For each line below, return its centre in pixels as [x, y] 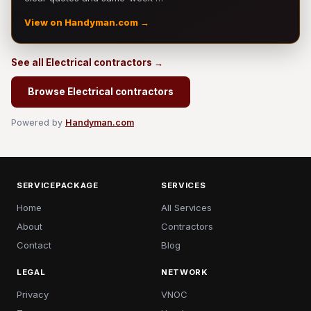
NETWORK [185, 272]
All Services [186, 208]
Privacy [33, 294]
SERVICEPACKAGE [58, 185]
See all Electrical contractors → [87, 62]
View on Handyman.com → [87, 23]
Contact [34, 245]
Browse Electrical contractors [101, 92]
